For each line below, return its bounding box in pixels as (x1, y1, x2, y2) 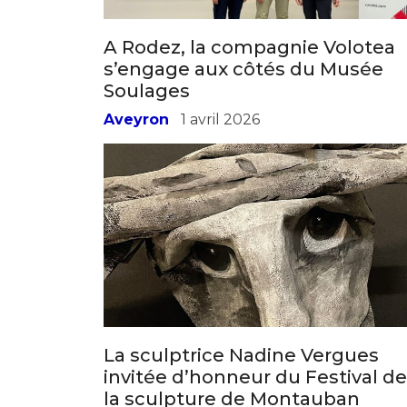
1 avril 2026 (181, 127, 260, 145)
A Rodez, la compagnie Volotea (104, 53, 395, 75)
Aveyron (104, 127, 169, 145)
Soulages (104, 96, 190, 119)
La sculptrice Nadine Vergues (104, 361, 379, 383)
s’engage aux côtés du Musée (104, 74, 383, 97)
